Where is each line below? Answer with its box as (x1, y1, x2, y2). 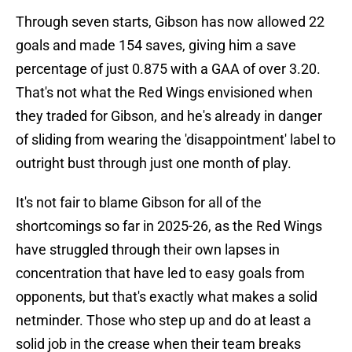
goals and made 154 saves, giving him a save (16, 37, 296, 54)
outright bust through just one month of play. (16, 155, 291, 172)
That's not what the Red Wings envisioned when (16, 84, 313, 101)
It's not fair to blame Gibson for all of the (16, 194, 262, 211)
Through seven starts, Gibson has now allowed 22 (16, 13, 324, 31)
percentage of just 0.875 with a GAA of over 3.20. (16, 60, 321, 78)
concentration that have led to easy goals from (16, 265, 305, 282)
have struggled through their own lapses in (16, 241, 280, 258)
